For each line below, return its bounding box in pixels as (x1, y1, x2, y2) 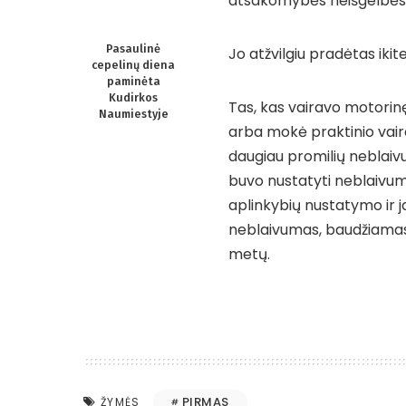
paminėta (106, 74, 160, 88)
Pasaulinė (106, 42, 160, 55)
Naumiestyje (98, 107, 169, 121)
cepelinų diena (92, 58, 175, 72)
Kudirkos (109, 91, 158, 104)
